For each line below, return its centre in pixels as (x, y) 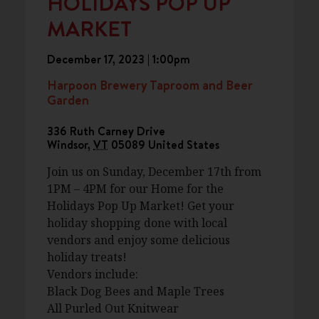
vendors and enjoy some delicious (138, 240)
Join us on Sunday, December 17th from (154, 172)
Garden (68, 100)
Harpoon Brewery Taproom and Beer (150, 85)
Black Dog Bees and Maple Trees (136, 291)
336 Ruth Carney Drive (106, 131)
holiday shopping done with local (137, 223)
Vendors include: (93, 274)
